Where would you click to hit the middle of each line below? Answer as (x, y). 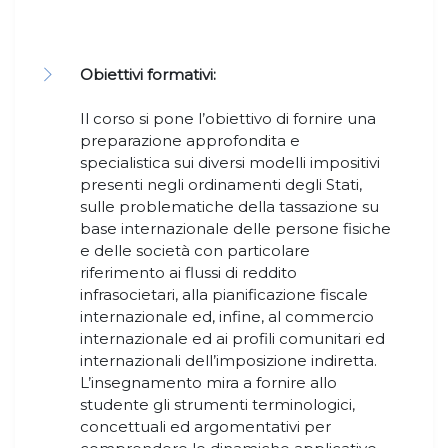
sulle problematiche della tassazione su (229, 207)
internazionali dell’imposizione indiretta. (228, 361)
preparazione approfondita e (190, 141)
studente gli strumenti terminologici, (217, 405)
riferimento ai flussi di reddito (188, 273)
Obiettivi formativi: (148, 75)
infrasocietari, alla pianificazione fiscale (224, 295)
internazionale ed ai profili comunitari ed (232, 339)
